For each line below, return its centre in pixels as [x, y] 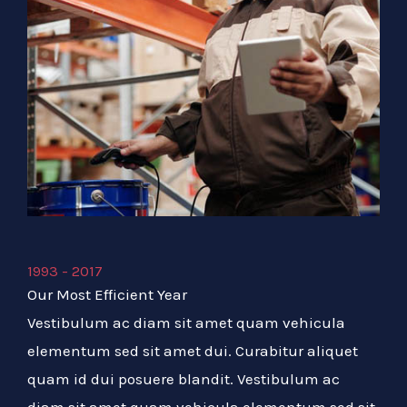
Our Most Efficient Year [107, 295]
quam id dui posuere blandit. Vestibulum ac [184, 379]
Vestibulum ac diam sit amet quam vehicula [186, 323]
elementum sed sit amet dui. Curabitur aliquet [193, 351]
